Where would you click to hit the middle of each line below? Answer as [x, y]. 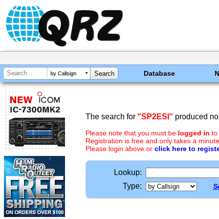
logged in [194, 133]
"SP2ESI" [155, 117]
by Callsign [63, 74]
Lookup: [128, 172]
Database [160, 73]
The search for [111, 117]
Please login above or [120, 149]
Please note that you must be [132, 133]
